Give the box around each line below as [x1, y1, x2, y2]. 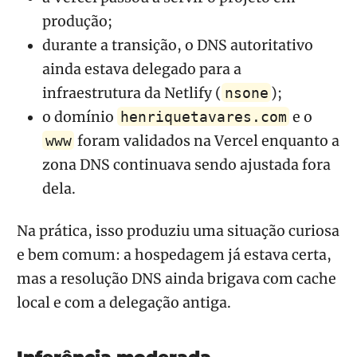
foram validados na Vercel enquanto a [74, 131, 340, 150]
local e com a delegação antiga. [17, 293, 231, 312]
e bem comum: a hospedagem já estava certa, [17, 245, 331, 264]
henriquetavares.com [120, 108, 287, 125]
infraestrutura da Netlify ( [42, 84, 222, 102]
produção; [42, 12, 112, 30]
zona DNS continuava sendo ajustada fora [42, 155, 331, 174]
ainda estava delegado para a [42, 60, 241, 78]
